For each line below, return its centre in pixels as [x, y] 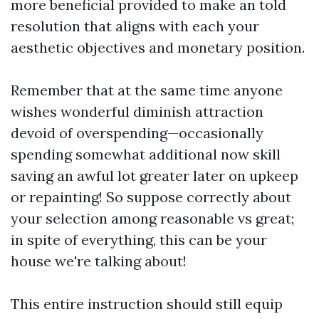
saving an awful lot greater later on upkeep [155, 176]
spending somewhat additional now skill [146, 154]
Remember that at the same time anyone [147, 90]
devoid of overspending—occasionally [137, 133]
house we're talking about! [99, 261]
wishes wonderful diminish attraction [137, 111]
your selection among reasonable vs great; [152, 218]
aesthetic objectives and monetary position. [158, 47]
